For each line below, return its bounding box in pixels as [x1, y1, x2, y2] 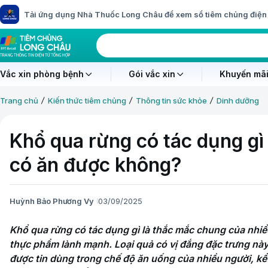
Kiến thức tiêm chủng [48, 96, 126, 105]
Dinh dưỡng [217, 96, 259, 105]
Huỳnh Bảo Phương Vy [10, 196, 94, 206]
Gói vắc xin [128, 69, 175, 79]
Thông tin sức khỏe [136, 96, 207, 105]
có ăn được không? [10, 153, 182, 176]
